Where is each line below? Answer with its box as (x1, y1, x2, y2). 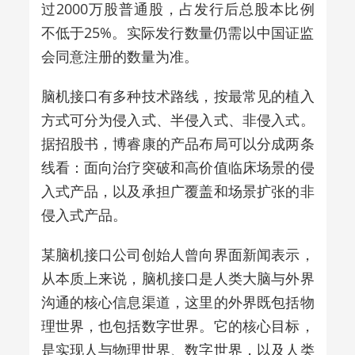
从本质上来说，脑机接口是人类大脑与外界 (40, 268, 315, 288)
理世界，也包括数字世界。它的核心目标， (40, 315, 315, 335)
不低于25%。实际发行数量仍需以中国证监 (40, 22, 315, 42)
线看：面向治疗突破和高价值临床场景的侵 (40, 157, 315, 177)
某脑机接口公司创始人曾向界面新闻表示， (40, 244, 315, 264)
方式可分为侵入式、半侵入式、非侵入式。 (40, 109, 315, 129)
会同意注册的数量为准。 (40, 46, 198, 66)
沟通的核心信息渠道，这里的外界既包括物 (40, 292, 315, 311)
